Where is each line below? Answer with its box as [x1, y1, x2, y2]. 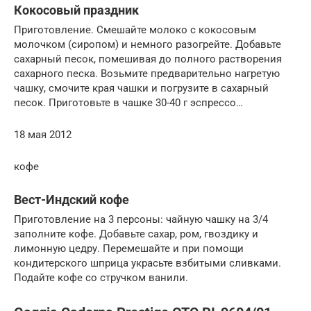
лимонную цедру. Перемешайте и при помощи [14, 242, 244, 255]
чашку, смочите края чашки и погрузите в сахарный [14, 81, 269, 94]
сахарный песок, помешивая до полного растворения [14, 52, 282, 65]
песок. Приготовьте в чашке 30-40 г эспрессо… [14, 96, 243, 109]
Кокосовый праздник [14, 2, 139, 17]
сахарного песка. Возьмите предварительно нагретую [14, 67, 280, 80]
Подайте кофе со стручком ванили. [14, 271, 188, 284]
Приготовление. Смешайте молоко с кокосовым [14, 23, 256, 36]
